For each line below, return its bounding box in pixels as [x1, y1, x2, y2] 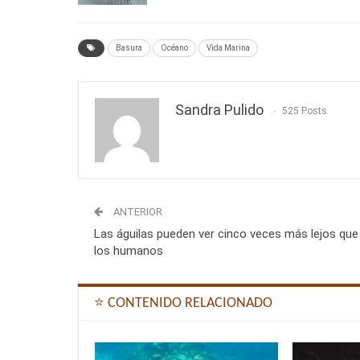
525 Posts [282, 105, 327, 117]
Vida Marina [207, 43, 250, 52]
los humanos [94, 243, 163, 258]
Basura [116, 43, 142, 52]
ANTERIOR [111, 205, 162, 218]
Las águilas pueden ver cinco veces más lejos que [94, 226, 358, 241]
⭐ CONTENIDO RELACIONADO [94, 295, 272, 311]
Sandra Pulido [175, 100, 264, 118]
